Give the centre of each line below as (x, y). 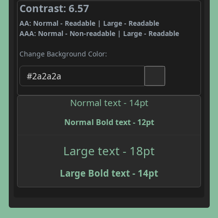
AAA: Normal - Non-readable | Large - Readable (99, 33)
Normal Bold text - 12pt (109, 122)
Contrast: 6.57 (54, 8)
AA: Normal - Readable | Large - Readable (89, 23)
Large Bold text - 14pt (109, 173)
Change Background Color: (63, 54)
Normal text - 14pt (109, 102)
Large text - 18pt (109, 150)
